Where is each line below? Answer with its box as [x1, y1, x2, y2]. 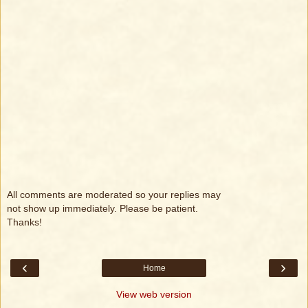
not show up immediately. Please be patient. [7, 202, 198, 214]
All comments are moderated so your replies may [7, 188, 221, 200]
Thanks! [7, 216, 42, 228]
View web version [116, 289, 192, 300]
